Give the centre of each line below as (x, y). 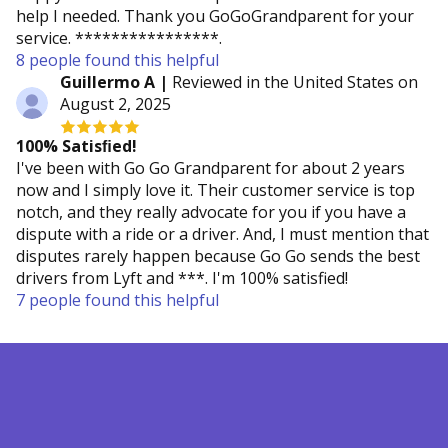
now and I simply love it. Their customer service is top (215, 189)
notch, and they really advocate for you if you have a (211, 211)
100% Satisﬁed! (76, 145)
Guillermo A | (114, 81)
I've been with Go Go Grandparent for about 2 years (210, 167)
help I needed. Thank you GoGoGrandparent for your (215, 15)
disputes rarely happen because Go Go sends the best (218, 255)
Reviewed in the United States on (293, 81)
